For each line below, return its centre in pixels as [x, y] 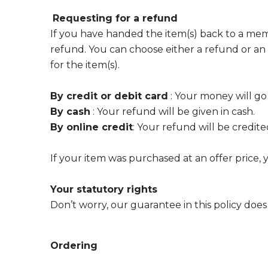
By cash [70, 112]
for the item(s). [85, 65]
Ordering [74, 246]
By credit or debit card [109, 96]
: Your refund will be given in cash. [173, 112]
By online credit [92, 127]
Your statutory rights [104, 189]
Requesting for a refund [115, 18]
